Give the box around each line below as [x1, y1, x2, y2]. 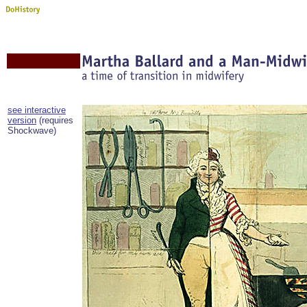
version [8, 115, 36, 125]
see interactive [8, 105, 66, 115]
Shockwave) [8, 125, 56, 136]
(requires [36, 115, 73, 125]
